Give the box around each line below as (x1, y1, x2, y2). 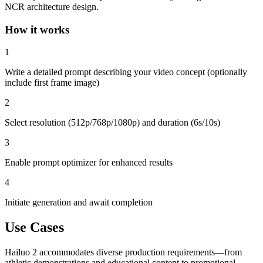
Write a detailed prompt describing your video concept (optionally (5, 67, 247, 77)
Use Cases (5, 220, 64, 235)
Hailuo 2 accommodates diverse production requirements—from (5, 247, 242, 258)
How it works (5, 23, 69, 36)
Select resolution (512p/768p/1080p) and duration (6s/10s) (5, 117, 220, 128)
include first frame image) (5, 77, 99, 88)
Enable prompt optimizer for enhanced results (5, 157, 173, 168)
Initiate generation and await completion (5, 197, 153, 208)
